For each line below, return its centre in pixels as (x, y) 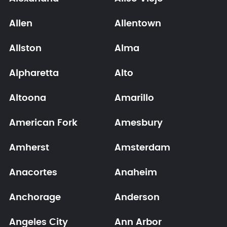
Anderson (137, 198)
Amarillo (134, 98)
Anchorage (35, 198)
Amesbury (139, 123)
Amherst (29, 148)
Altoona (27, 98)
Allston (25, 49)
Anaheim (136, 173)
